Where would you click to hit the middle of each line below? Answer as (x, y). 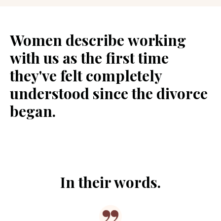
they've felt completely (86, 76)
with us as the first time (89, 58)
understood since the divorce (109, 93)
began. (33, 111)
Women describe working (98, 40)
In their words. (110, 182)
